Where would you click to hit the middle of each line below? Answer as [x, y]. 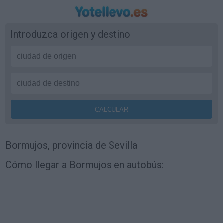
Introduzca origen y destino [71, 34]
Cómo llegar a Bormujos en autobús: [85, 165]
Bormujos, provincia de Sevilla [72, 145]
